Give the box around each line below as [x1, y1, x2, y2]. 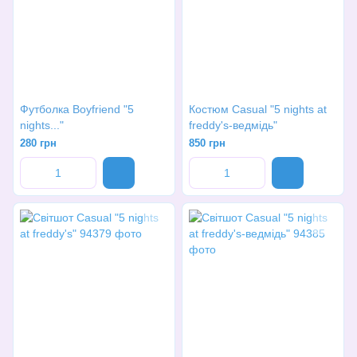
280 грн [20, 137, 57, 149]
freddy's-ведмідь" [189, 119, 277, 131]
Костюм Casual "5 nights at [189, 103, 327, 116]
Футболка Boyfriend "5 [20, 103, 134, 116]
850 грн [189, 137, 226, 149]
